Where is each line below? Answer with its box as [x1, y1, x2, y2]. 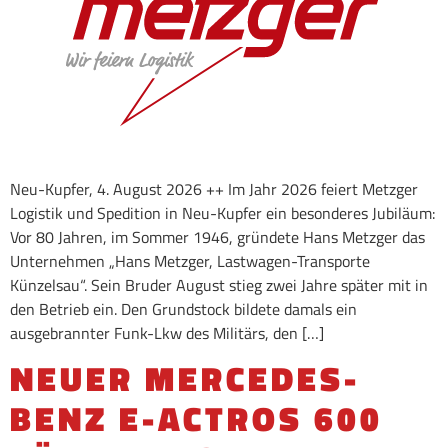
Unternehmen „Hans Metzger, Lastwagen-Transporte [10, 248, 370, 273]
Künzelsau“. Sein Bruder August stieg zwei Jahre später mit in [10, 272, 428, 297]
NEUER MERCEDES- [10, 353, 360, 405]
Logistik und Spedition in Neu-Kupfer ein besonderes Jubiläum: [10, 200, 435, 225]
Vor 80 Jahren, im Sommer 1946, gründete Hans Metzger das [10, 224, 425, 249]
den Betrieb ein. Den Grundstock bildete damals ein [10, 296, 357, 321]
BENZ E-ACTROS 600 [10, 393, 383, 445]
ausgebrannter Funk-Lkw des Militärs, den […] [10, 320, 324, 345]
